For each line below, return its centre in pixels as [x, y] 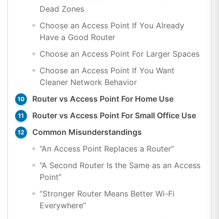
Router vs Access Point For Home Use [103, 99]
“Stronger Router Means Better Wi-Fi [107, 193]
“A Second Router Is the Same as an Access [120, 165]
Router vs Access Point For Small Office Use [114, 115]
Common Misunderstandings [87, 132]
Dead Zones [62, 9]
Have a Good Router [77, 37]
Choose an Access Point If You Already [112, 25]
